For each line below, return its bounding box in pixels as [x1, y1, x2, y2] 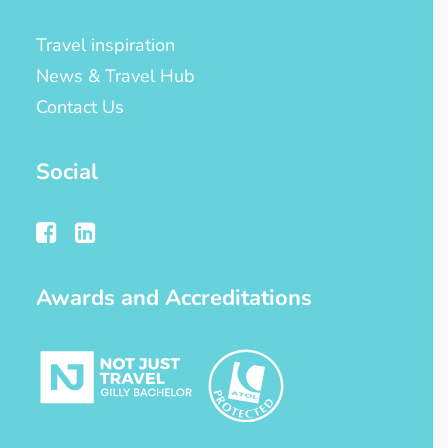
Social [36, 157, 98, 187]
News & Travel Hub [36, 64, 195, 88]
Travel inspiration [36, 33, 175, 57]
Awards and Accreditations [36, 283, 312, 313]
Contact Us [36, 95, 124, 119]
